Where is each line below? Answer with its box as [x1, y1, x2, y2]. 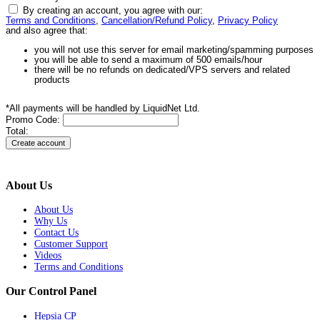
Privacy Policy [218, 16, 278, 26]
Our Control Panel [6, 284, 96, 299]
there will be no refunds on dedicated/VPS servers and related [34, 64, 290, 75]
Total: [6, 126, 29, 137]
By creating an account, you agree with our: [23, 6, 203, 16]
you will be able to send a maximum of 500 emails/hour [34, 54, 262, 65]
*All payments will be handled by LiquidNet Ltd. [6, 104, 200, 114]
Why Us [34, 216, 67, 227]
